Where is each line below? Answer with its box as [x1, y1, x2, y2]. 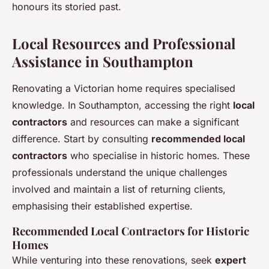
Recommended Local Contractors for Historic [12, 223, 249, 239]
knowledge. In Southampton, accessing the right [12, 99, 233, 112]
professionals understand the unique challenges [12, 166, 227, 179]
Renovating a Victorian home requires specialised [12, 82, 235, 95]
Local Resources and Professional [12, 34, 235, 53]
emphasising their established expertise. [12, 200, 193, 213]
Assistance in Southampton [12, 52, 193, 71]
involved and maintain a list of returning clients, [12, 183, 226, 196]
